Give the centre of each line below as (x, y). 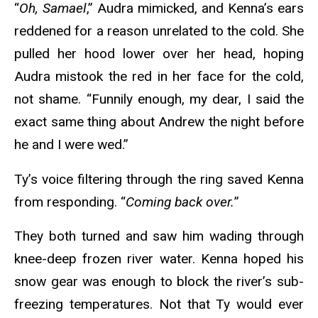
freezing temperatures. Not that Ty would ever (159, 305)
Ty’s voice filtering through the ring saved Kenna (159, 179)
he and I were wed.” (73, 144)
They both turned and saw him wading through (159, 236)
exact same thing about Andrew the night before (159, 121)
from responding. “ (70, 202)
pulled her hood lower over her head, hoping (159, 53)
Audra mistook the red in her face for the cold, (159, 76)
